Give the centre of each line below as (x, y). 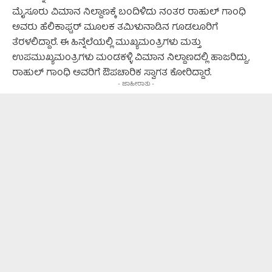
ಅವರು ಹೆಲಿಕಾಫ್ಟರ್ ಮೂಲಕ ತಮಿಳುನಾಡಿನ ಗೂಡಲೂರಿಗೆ (115, 28)
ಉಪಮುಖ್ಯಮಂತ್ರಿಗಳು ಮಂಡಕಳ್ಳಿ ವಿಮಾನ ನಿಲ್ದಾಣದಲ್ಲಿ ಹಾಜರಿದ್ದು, (131, 58)
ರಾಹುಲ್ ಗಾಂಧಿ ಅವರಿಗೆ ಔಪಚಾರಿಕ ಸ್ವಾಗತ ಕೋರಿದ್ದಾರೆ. (112, 73)
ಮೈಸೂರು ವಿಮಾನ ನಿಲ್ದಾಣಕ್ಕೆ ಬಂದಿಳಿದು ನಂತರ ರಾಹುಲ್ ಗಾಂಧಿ (129, 13)
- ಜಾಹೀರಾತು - (136, 84)
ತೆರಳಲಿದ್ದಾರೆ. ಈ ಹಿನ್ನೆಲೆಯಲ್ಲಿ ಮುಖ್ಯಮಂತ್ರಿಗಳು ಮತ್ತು (107, 43)
